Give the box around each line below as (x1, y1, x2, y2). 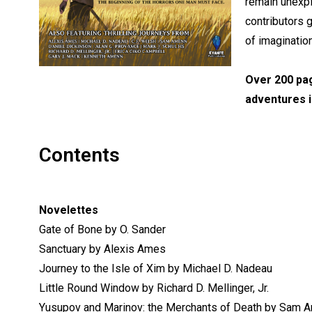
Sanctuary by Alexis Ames (39, 242, 166, 256)
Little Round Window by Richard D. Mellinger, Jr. (39, 281, 270, 295)
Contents (39, 143, 120, 166)
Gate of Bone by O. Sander (39, 222, 166, 236)
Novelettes (39, 203, 99, 217)
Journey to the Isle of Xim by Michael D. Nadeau (39, 261, 273, 275)
